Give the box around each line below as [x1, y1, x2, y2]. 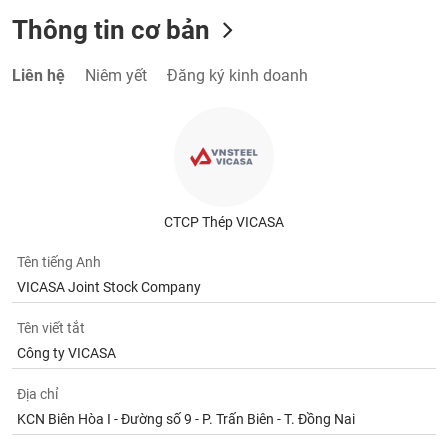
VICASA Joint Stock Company [17, 259, 202, 275]
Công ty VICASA [17, 325, 117, 341]
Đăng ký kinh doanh [167, 46, 309, 65]
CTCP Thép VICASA [163, 194, 284, 210]
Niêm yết [85, 46, 148, 65]
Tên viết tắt [17, 300, 86, 316]
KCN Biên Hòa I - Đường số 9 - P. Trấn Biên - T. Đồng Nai [17, 391, 356, 407]
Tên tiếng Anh [17, 234, 102, 250]
